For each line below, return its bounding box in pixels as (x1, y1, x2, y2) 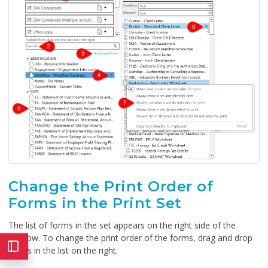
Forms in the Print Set (8, 194, 182, 212)
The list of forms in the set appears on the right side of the (8, 219, 236, 231)
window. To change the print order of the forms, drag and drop (8, 232, 252, 243)
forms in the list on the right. (8, 244, 118, 256)
